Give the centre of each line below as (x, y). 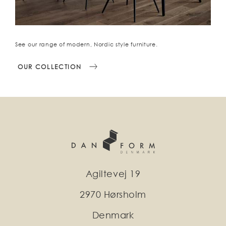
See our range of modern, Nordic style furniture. (87, 45)
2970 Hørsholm (113, 194)
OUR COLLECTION (50, 67)
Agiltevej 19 (113, 174)
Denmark (113, 215)
